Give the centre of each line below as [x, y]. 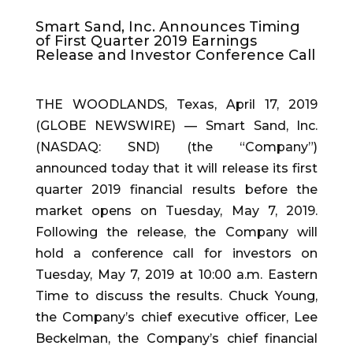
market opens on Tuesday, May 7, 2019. [176, 211]
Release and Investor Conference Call [175, 56]
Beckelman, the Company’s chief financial [176, 339]
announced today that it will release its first [176, 169]
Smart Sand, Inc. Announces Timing [167, 27]
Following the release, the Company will [176, 232]
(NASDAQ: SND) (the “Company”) [176, 147]
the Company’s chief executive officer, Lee [176, 318]
